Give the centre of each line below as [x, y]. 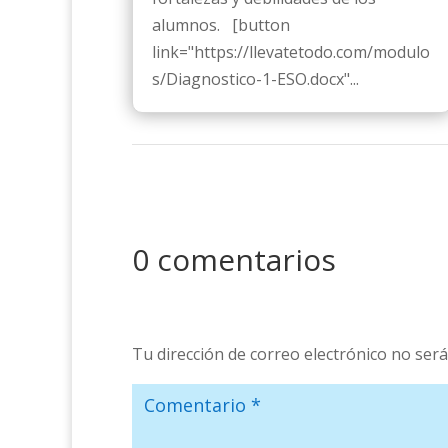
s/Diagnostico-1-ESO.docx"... [255, 78]
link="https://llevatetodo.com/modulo [291, 51]
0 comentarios [234, 259]
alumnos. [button [221, 24]
